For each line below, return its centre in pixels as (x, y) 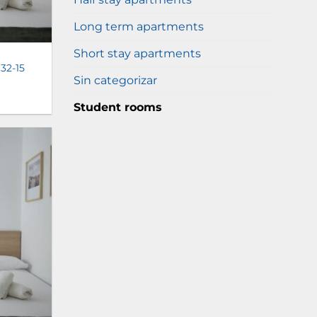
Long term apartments (138, 27)
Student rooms (117, 107)
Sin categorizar (115, 80)
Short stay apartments (137, 53)
